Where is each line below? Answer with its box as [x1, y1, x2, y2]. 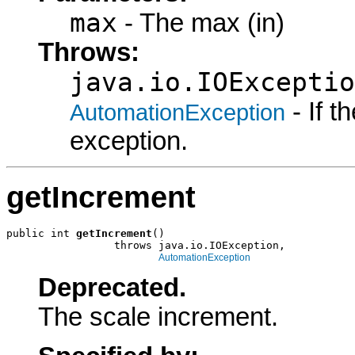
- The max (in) [117, 9, 284, 37]
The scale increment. [38, 302, 278, 331]
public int [6, 227, 76, 239]
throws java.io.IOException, [6, 239, 285, 251]
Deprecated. [38, 273, 186, 302]
